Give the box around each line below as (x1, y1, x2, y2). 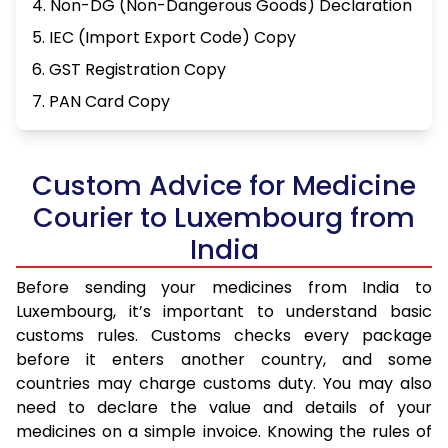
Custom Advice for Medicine (32, 167, 416, 205)
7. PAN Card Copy (32, 90, 170, 114)
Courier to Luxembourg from (33, 199, 415, 237)
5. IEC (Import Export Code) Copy (32, 26, 296, 50)
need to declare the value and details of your (16, 396, 432, 420)
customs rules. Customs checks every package (16, 324, 432, 348)
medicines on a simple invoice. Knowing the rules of (16, 420, 432, 444)
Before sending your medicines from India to (16, 276, 432, 300)
